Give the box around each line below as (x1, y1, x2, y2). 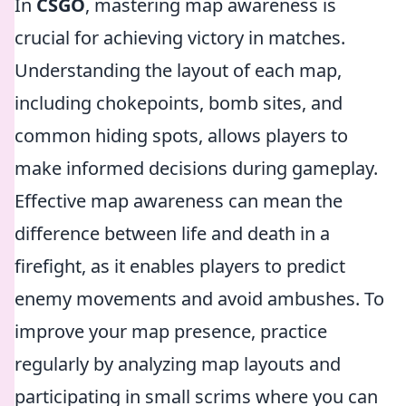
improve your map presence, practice (14, 319, 327, 343)
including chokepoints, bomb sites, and (14, 91, 343, 115)
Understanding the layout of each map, (14, 58, 342, 82)
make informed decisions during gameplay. (14, 156, 378, 180)
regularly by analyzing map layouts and (14, 352, 341, 376)
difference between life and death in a (14, 221, 330, 246)
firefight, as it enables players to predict (14, 254, 345, 278)
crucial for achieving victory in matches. (14, 25, 345, 50)
